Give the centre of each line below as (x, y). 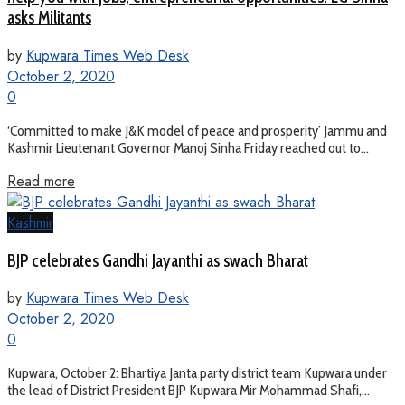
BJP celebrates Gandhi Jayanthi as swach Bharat (158, 260)
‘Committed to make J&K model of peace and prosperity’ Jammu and (197, 130)
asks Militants (49, 18)
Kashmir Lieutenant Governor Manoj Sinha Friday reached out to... (188, 147)
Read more (41, 181)
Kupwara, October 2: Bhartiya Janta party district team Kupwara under (197, 373)
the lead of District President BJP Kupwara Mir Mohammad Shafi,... (188, 391)
